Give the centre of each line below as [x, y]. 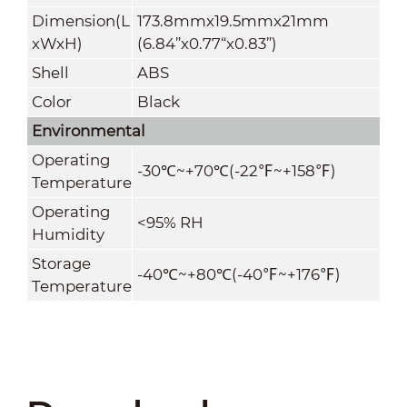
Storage [61, 263]
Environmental [88, 130]
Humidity [68, 234]
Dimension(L [80, 20]
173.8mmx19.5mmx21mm [233, 20]
